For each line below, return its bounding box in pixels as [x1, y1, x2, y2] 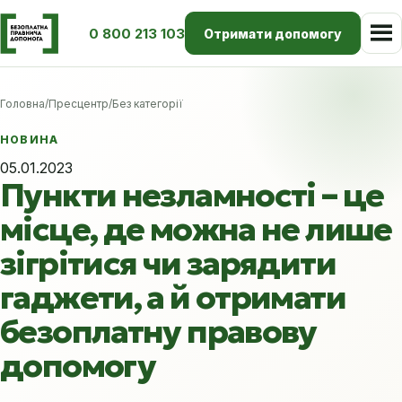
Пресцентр [48, 97, 109, 110]
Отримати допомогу [204, 25, 342, 41]
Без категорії [112, 97, 183, 110]
